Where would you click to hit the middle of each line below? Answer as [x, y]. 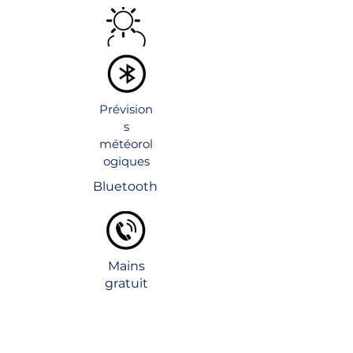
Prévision [126, 109]
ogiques [126, 161]
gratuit [126, 283]
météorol [126, 144]
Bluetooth [125, 186]
